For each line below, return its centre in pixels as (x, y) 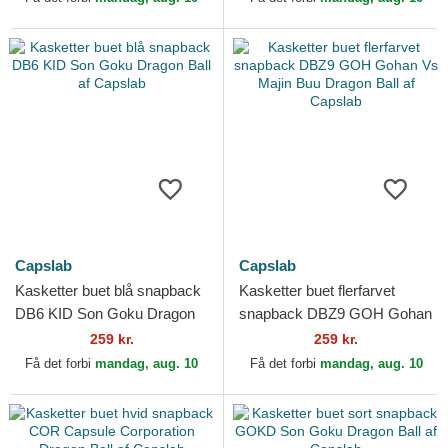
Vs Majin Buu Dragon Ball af (330, 337)
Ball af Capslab (64, 337)
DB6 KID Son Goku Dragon (105, 314)
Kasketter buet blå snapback (108, 291)
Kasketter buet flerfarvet (317, 291)
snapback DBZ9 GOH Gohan (335, 314)
